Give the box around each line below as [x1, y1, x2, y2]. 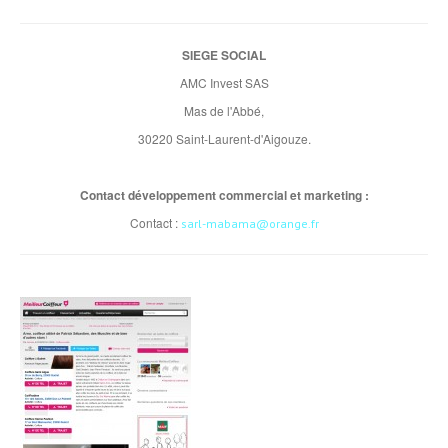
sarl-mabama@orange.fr [180, 216, 319, 231]
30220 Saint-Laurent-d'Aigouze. [137, 130, 311, 147]
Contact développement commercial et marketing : [79, 186, 369, 204]
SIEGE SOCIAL [182, 46, 266, 64]
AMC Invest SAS [179, 74, 269, 91]
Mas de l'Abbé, [184, 102, 264, 119]
